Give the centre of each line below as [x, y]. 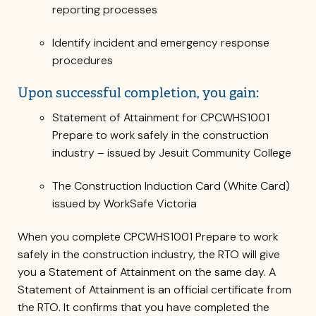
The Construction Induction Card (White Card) [171, 186]
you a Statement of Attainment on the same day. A [147, 272]
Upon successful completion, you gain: [140, 92]
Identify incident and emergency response [160, 43]
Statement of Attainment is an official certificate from [154, 290]
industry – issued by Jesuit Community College [173, 152]
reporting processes [106, 9]
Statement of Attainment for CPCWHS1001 [160, 117]
